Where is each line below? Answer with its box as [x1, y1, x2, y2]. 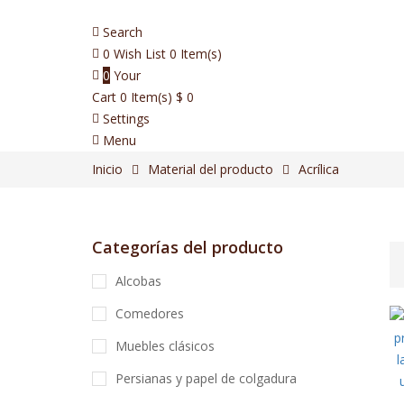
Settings [103, 110, 150, 127]
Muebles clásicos [115, 337, 215, 354]
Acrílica [298, 161, 339, 178]
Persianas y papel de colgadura [115, 370, 297, 387]
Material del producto [148, 161, 273, 178]
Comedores [115, 305, 184, 322]
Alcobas [115, 272, 161, 289]
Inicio [92, 161, 123, 178]
